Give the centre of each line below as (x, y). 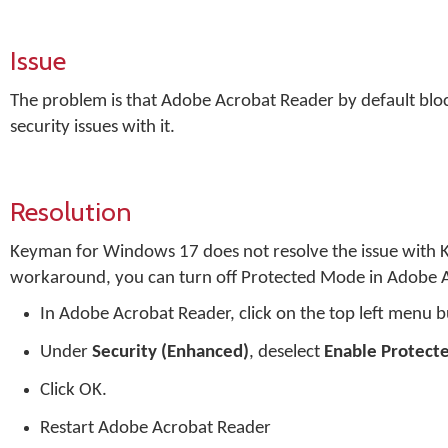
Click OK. (73, 390)
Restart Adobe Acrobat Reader (155, 428)
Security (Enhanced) (170, 352)
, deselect (286, 352)
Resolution (71, 211)
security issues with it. (92, 127)
